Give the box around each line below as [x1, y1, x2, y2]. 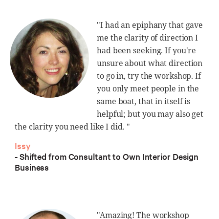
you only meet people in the [97, 83, 199, 94]
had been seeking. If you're [97, 44, 197, 56]
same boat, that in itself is [97, 95, 191, 107]
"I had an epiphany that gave [97, 19, 203, 30]
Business [15, 161, 49, 173]
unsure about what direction [97, 57, 203, 68]
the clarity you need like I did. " [15, 121, 130, 132]
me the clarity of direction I [97, 32, 198, 43]
